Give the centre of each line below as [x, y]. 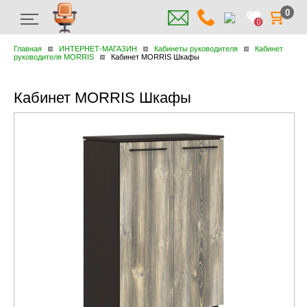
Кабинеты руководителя [196, 49]
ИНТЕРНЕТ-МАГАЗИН [98, 49]
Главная [28, 49]
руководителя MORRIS [54, 57]
